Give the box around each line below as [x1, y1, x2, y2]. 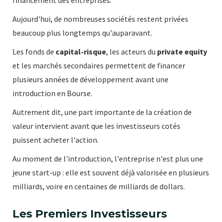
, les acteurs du [106, 46, 157, 56]
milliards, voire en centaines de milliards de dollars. [12, 181, 185, 191]
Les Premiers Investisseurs [12, 207, 167, 221]
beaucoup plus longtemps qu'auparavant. [12, 27, 152, 38]
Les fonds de [12, 46, 55, 56]
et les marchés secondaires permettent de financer [12, 60, 185, 70]
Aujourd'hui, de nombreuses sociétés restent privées [12, 13, 188, 24]
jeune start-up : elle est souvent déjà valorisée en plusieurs [12, 167, 209, 177]
